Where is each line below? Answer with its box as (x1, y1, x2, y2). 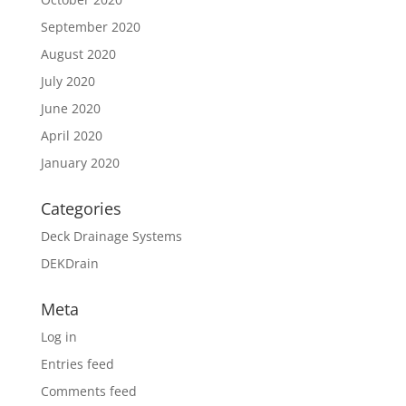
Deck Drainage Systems (40, 227, 182, 246)
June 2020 (40, 100, 101, 118)
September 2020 (40, 18, 140, 36)
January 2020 (40, 154, 120, 172)
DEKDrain (40, 255, 99, 273)
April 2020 (40, 127, 102, 145)
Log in (40, 328, 77, 346)
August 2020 (40, 45, 116, 63)
